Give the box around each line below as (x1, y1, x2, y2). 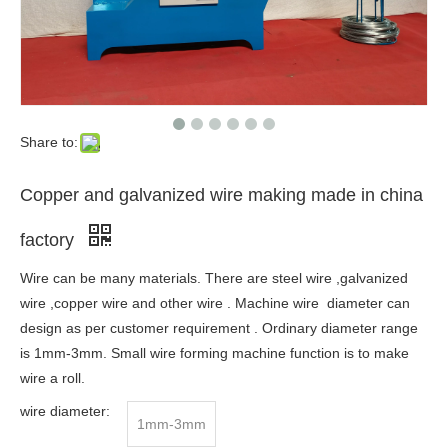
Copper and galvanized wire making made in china (20, 184, 423, 205)
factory (20, 229, 79, 250)
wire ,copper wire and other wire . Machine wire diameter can (20, 294, 410, 311)
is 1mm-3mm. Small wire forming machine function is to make (20, 344, 409, 361)
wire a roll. (20, 369, 85, 386)
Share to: (20, 133, 78, 150)
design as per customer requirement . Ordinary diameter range (20, 319, 418, 336)
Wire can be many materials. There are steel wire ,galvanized (20, 269, 408, 286)
